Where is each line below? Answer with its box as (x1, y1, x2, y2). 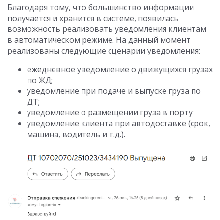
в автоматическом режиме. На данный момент (7, 34, 191, 46)
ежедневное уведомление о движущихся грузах (27, 64, 213, 75)
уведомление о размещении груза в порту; (27, 107, 194, 118)
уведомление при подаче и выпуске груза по (27, 85, 201, 97)
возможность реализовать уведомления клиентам (7, 24, 206, 35)
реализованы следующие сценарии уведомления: (7, 45, 200, 56)
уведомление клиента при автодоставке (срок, (27, 118, 210, 129)
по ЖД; (27, 75, 53, 86)
